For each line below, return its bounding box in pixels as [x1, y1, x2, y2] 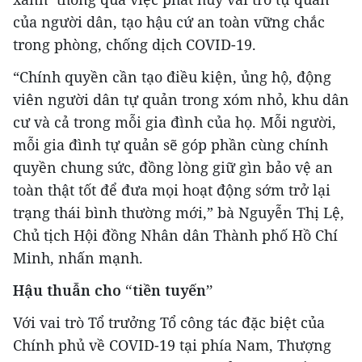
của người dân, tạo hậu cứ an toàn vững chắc [13, 11, 325, 32]
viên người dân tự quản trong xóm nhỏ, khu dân [13, 89, 349, 109]
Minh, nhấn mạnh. [13, 247, 143, 267]
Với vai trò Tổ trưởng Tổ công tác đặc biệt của [13, 312, 325, 332]
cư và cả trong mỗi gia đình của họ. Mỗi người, [13, 112, 336, 132]
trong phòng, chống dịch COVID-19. [13, 34, 256, 54]
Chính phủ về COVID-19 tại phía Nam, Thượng [13, 335, 331, 355]
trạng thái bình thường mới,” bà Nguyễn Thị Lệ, [13, 202, 344, 222]
